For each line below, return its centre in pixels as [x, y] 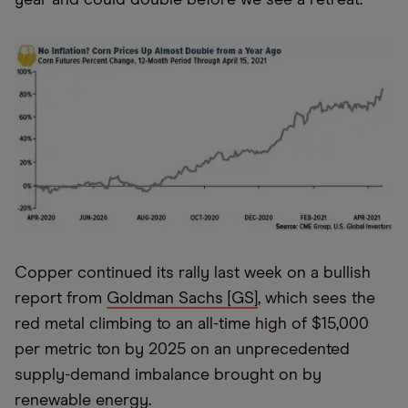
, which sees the [316, 298]
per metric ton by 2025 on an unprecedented [182, 349]
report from [61, 298]
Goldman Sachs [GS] [182, 298]
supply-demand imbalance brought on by [168, 375]
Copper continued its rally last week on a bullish [193, 273]
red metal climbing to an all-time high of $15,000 [192, 324]
